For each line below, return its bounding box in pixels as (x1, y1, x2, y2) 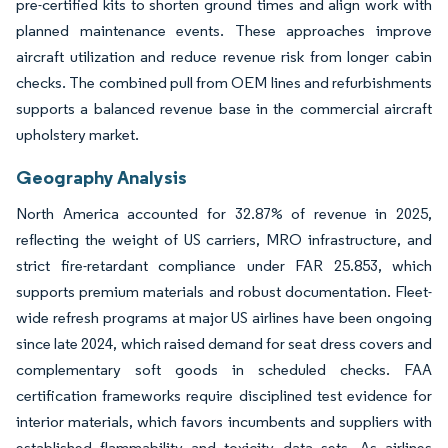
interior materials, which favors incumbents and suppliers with (16, 411, 432, 431)
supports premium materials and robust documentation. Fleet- (16, 281, 432, 301)
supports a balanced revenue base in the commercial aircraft (16, 98, 432, 118)
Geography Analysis (16, 164, 187, 189)
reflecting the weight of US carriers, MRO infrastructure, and (16, 229, 432, 249)
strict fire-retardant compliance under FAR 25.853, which (16, 255, 432, 275)
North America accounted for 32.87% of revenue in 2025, (16, 203, 432, 223)
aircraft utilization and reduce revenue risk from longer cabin (16, 46, 432, 66)
